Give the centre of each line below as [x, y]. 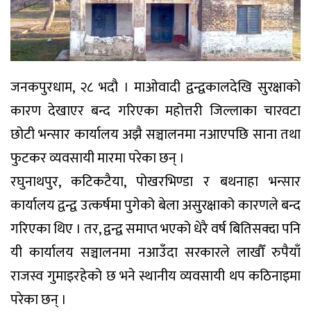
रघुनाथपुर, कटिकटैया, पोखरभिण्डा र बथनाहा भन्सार [155, 182]
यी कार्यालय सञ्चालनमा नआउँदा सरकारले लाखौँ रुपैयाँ [155, 252]
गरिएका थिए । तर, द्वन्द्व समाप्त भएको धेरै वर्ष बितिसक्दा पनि [155, 229]
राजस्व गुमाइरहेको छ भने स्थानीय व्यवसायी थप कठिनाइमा [155, 276]
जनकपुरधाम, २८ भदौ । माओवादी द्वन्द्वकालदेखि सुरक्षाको [155, 87]
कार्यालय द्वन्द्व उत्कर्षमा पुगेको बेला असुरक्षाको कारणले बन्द [155, 205]
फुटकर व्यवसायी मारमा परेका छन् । [98, 158]
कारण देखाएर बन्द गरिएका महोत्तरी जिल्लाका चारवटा [155, 111]
